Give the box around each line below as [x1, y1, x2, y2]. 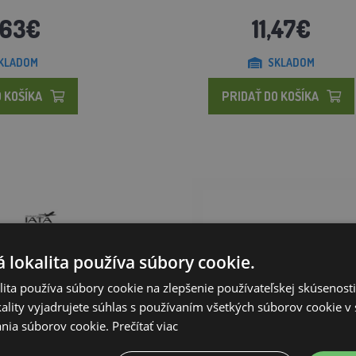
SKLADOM [267, 55, 315, 69]
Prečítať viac [112, 317, 178, 334]
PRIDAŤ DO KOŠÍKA [221, 87, 319, 104]
